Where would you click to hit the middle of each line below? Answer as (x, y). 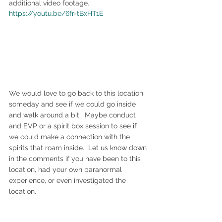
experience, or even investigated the (68, 180)
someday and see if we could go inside (73, 104)
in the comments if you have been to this (76, 159)
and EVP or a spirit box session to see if (74, 126)
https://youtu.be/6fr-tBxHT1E (56, 14)
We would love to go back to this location (77, 93)
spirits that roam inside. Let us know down (79, 148)
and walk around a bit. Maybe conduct (73, 115)
